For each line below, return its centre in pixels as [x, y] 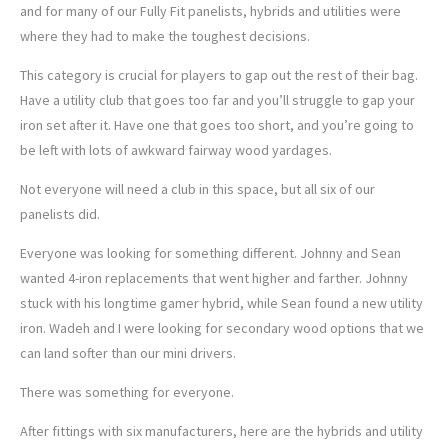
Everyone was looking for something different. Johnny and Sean [210, 253]
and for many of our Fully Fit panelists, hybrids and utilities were [210, 11]
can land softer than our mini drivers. [128, 353]
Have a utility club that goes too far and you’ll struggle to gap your [217, 100]
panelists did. [60, 214]
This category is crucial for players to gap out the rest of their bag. [219, 75]
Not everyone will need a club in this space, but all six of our [197, 189]
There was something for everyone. [127, 392]
